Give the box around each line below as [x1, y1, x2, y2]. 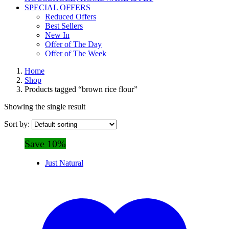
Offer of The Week [45, 49, 106, 58]
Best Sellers [45, 21, 83, 30]
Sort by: [4, 120, 32, 128]
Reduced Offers [45, 12, 96, 21]
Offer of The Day [45, 40, 102, 49]
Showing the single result [4, 102, 85, 111]
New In [45, 31, 70, 39]
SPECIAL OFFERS [25, 3, 90, 12]
